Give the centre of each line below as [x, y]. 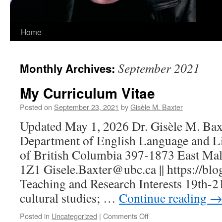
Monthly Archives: [69, 68]
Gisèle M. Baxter [157, 107]
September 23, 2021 [86, 107]
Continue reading [164, 198]
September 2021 [159, 68]
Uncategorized [74, 216]
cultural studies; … [69, 198]
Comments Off [126, 216]
